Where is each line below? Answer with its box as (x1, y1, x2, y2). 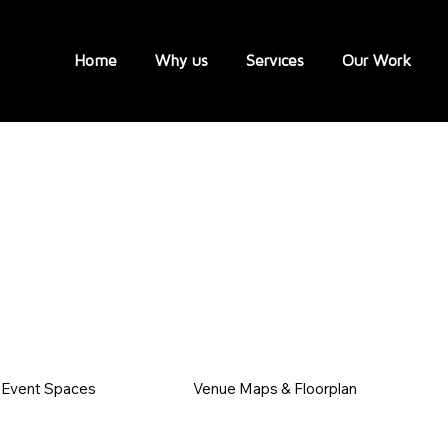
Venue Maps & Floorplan (192, 379, 357, 399)
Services (246, 52, 305, 69)
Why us (155, 52, 209, 69)
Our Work (342, 52, 412, 69)
